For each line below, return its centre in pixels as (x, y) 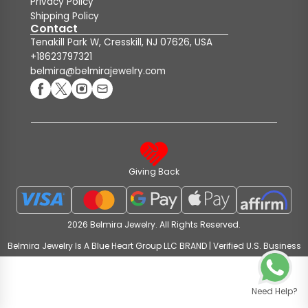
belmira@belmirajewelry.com (98, 71)
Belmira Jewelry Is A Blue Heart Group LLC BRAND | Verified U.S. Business (154, 246)
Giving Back (154, 172)
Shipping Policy (65, 16)
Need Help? (275, 291)
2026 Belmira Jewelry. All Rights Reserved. (154, 224)
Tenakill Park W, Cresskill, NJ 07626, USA (121, 42)
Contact (54, 29)
